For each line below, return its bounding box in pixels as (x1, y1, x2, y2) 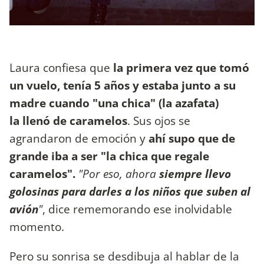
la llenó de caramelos (9, 113, 127, 129)
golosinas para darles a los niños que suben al (9, 183, 250, 200)
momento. (9, 219, 64, 235)
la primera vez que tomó (113, 60, 249, 76)
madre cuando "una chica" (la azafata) (9, 95, 219, 111)
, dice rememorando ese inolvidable (42, 201, 232, 217)
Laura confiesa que (9, 60, 113, 76)
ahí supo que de (148, 130, 235, 147)
